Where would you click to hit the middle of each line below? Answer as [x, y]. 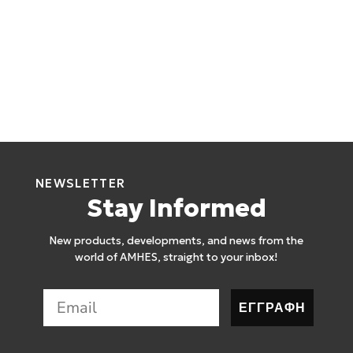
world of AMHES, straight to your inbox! [176, 258]
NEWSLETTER [81, 184]
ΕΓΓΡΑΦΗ [272, 308]
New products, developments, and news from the [176, 241]
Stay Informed [176, 208]
